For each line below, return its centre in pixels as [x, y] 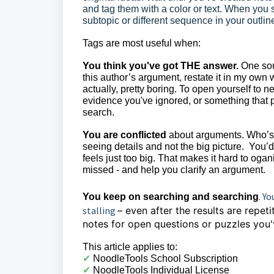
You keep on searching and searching [171, 197]
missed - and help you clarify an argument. [175, 170]
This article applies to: [130, 247]
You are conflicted [124, 135]
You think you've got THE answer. [161, 66]
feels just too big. [120, 158]
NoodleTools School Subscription [165, 258]
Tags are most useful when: [142, 43]
